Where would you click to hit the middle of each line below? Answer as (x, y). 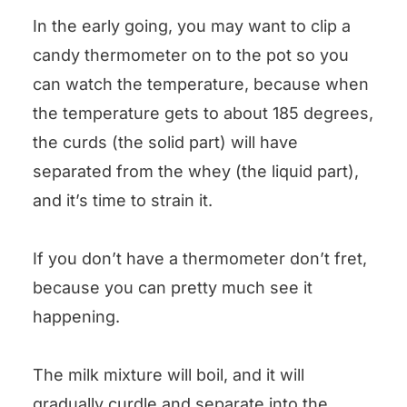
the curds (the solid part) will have (165, 143)
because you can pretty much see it (173, 288)
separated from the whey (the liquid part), (196, 172)
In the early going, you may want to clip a (192, 26)
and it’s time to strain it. (123, 201)
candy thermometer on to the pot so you (191, 55)
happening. (76, 317)
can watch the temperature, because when (201, 84)
